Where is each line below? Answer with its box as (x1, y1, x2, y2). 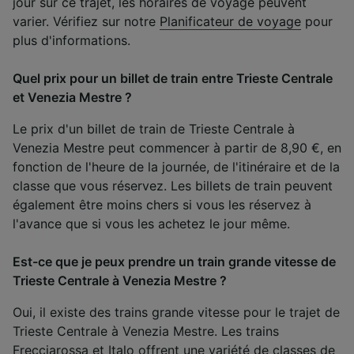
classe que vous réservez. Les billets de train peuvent (13, 177, 333, 194)
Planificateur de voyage (160, 13, 301, 29)
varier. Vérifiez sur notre (13, 13, 160, 29)
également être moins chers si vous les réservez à (13, 196, 311, 213)
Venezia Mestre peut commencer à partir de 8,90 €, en (13, 139, 341, 156)
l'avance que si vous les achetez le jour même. (13, 215, 290, 232)
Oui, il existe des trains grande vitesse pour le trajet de (13, 303, 340, 320)
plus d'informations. (13, 32, 130, 48)
